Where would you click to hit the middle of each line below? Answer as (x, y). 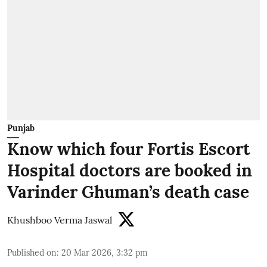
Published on (32, 253)
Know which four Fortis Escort (129, 149)
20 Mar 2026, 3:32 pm (105, 253)
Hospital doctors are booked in (130, 171)
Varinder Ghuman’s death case (128, 192)
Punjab (21, 128)
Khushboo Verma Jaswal (60, 220)
